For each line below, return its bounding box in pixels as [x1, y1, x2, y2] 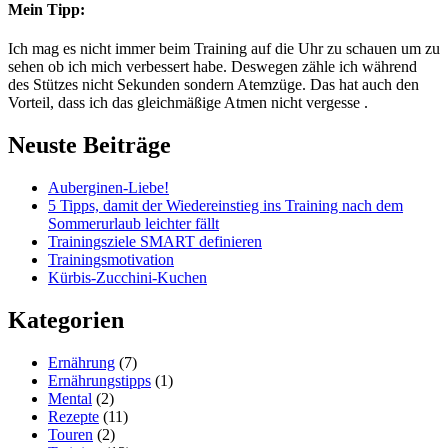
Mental [48, 389, 92, 407]
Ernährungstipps [48, 371, 151, 389]
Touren [48, 425, 93, 443]
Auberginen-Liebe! [48, 178, 169, 196]
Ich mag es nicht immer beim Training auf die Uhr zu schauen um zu [8, 40, 440, 57]
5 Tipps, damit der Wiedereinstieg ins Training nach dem [48, 196, 403, 214]
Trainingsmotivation [48, 250, 174, 268]
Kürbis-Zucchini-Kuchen [48, 268, 207, 286]
